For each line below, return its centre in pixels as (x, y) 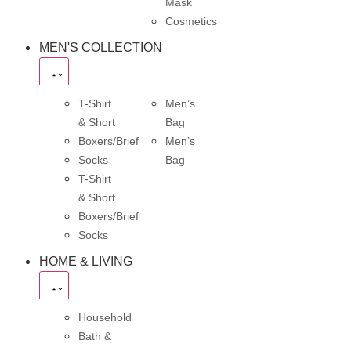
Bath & (95, 337)
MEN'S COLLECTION (101, 48)
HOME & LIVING (86, 262)
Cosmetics (192, 22)
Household (105, 318)
